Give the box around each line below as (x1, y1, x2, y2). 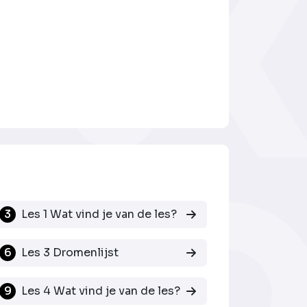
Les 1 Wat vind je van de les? (21, 206, 177, 221)
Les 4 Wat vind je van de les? (21, 283, 181, 298)
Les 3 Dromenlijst (21, 245, 119, 260)
